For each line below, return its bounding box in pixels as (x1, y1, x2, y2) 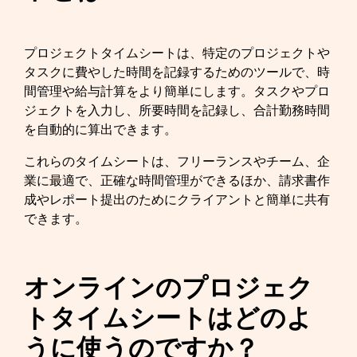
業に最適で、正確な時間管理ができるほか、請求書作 (24, 171, 330, 190)
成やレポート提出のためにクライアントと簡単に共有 (24, 190, 330, 209)
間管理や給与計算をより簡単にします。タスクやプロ (24, 82, 330, 100)
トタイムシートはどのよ (24, 300, 312, 335)
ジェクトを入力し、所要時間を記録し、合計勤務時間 (24, 101, 330, 120)
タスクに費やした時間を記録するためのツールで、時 (24, 63, 330, 81)
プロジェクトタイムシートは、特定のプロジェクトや (24, 44, 330, 62)
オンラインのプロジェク (24, 270, 313, 305)
